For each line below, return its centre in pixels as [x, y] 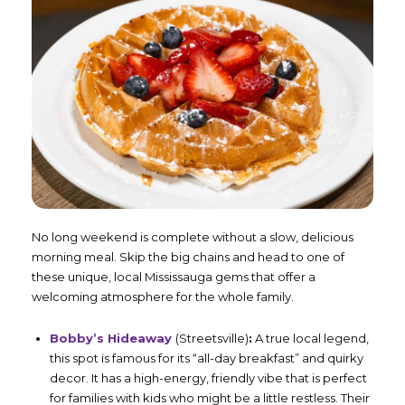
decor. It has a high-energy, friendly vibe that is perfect [208, 377]
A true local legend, [311, 338]
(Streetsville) [212, 338]
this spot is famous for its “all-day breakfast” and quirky [207, 358]
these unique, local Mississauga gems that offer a [174, 276]
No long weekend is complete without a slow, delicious [193, 236]
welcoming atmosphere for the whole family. [163, 296]
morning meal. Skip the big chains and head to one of [188, 256]
